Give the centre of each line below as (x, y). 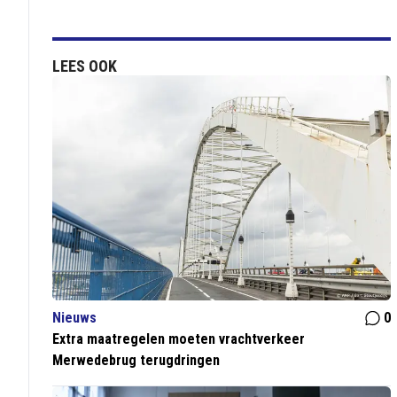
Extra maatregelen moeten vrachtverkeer (179, 339)
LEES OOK (85, 66)
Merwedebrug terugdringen (136, 361)
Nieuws (75, 318)
